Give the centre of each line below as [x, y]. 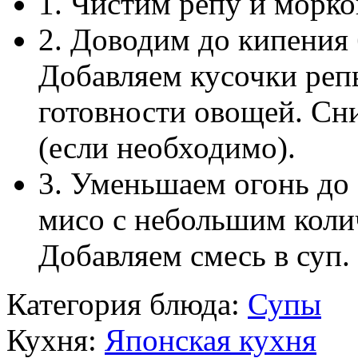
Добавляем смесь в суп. [194, 255]
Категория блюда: [127, 304]
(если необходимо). [167, 147]
